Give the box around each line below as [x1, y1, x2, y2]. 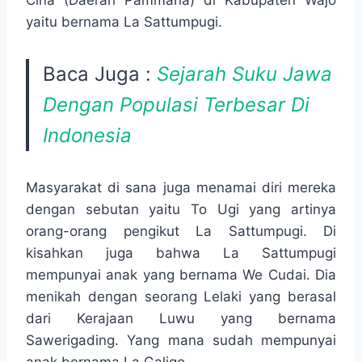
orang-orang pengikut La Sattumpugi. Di [26, 223, 336, 240]
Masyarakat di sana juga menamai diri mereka [26, 179, 336, 196]
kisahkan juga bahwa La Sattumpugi [26, 245, 336, 262]
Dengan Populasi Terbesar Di [43, 93, 309, 117]
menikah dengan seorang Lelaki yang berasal [26, 288, 336, 305]
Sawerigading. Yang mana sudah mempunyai [26, 332, 336, 349]
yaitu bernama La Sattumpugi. [26, 14, 222, 31]
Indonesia [43, 124, 132, 148]
